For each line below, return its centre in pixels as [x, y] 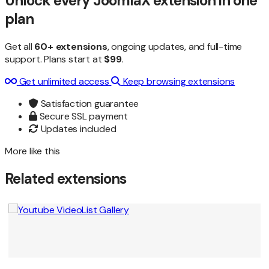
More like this [33, 151]
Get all [20, 47]
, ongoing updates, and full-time [175, 47]
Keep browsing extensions [179, 82]
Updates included [77, 129]
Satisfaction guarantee [89, 104]
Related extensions [65, 179]
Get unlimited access [64, 82]
